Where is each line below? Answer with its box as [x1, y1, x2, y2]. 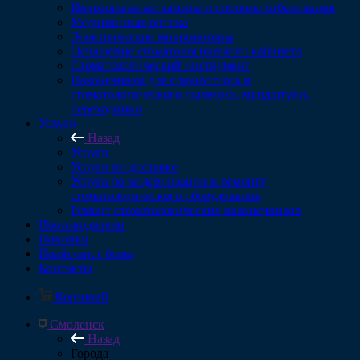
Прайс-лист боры [39, 247, 133, 260]
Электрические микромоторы [71, 30, 234, 43]
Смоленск [50, 317, 104, 331]
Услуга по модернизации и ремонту [71, 174, 267, 188]
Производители [39, 218, 125, 231]
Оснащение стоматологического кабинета [71, 44, 301, 58]
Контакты [39, 261, 92, 275]
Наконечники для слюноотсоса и [71, 73, 252, 87]
